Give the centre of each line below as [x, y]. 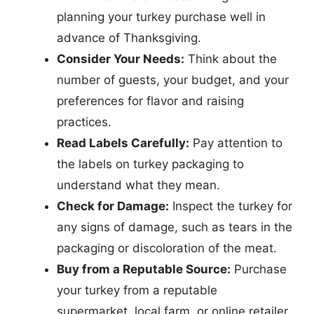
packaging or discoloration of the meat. [167, 248]
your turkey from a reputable [137, 290]
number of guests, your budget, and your [173, 80]
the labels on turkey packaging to [150, 164]
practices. [84, 122]
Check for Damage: [113, 206]
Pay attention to [236, 143]
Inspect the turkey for [231, 206]
